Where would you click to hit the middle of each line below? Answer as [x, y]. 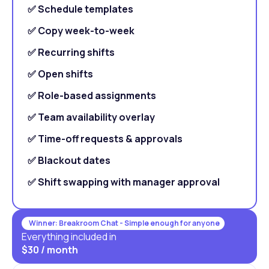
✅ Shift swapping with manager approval [124, 182]
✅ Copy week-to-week [81, 30]
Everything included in [69, 236]
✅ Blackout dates [69, 160]
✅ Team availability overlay [91, 117]
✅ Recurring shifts [71, 52]
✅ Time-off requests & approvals [105, 138]
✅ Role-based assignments [92, 95]
